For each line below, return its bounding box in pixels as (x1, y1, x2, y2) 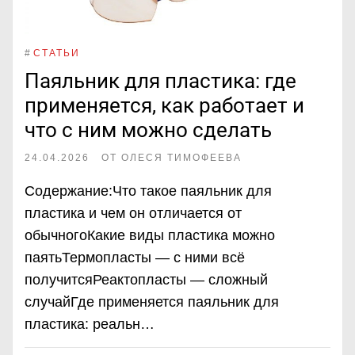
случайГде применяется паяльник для (25, 294, 279, 311)
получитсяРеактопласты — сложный (25, 272, 268, 288)
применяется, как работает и (25, 94, 304, 118)
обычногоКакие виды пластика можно (25, 227, 275, 244)
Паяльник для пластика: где (25, 69, 296, 94)
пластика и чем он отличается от (25, 205, 242, 222)
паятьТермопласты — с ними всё (25, 250, 245, 266)
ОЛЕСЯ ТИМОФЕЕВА (121, 152, 242, 164)
